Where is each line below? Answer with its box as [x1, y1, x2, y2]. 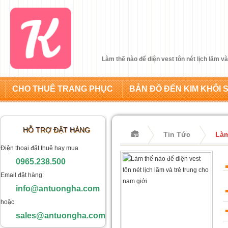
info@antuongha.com [16, 184, 100, 193]
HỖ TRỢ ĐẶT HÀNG [23, 126, 90, 134]
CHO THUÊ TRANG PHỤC [12, 84, 113, 93]
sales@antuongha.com [16, 211, 105, 220]
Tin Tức [163, 130, 190, 138]
